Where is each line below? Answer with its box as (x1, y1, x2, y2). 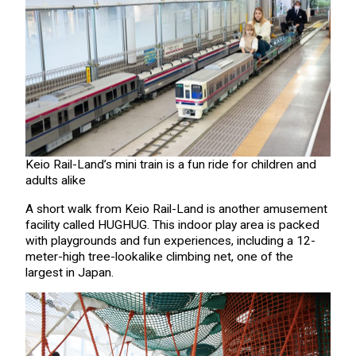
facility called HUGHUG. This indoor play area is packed (25, 217, 319, 232)
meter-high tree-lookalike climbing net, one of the (25, 249, 293, 264)
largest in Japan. (25, 265, 114, 280)
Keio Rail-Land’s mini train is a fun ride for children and (25, 157, 316, 172)
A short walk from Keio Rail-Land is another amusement (25, 201, 327, 216)
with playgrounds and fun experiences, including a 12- (25, 233, 315, 248)
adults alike (25, 173, 86, 188)
